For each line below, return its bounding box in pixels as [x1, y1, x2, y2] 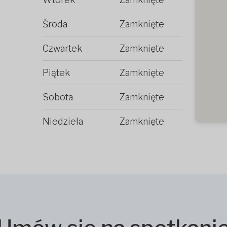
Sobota [43, 91, 73, 102]
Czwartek [43, 43, 82, 54]
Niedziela [43, 116, 83, 127]
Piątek [43, 67, 70, 78]
